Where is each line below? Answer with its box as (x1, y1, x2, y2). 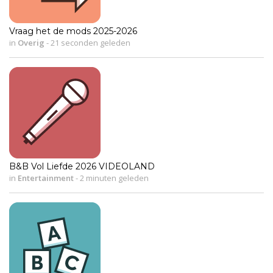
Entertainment (18, 172, 74, 183)
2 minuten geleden (78, 172, 149, 183)
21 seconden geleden (49, 37, 130, 48)
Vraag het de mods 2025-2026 (9, 25, 137, 37)
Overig (18, 37, 44, 48)
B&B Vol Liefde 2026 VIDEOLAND (9, 160, 155, 172)
